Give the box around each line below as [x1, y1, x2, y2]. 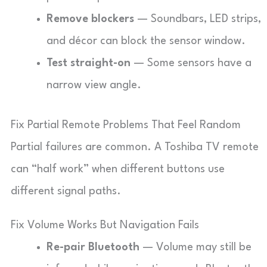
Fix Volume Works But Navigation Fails [11, 220, 199, 231]
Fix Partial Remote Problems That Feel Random [11, 120, 241, 131]
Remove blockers [46, 14, 134, 24]
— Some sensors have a [131, 58, 252, 69]
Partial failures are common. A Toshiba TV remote [11, 142, 259, 153]
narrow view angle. [46, 80, 141, 91]
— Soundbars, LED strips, [134, 14, 261, 24]
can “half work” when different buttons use [11, 164, 225, 175]
